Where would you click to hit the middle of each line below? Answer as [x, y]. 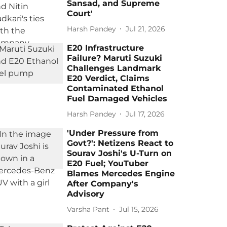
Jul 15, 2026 [139, 209]
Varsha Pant [88, 209]
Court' [80, 13]
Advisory [86, 194]
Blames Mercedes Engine [121, 174]
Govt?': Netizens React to [120, 143]
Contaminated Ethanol [116, 88]
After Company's [103, 184]
